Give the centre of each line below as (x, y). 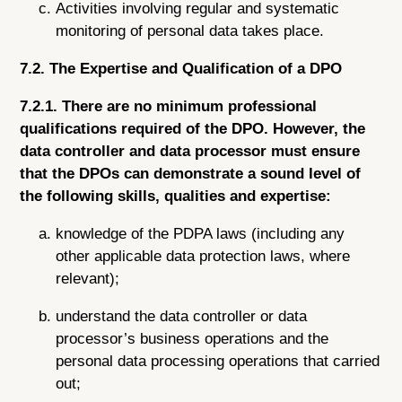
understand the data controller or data (182, 316)
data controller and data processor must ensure (190, 151)
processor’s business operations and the (192, 338)
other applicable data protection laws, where (203, 256)
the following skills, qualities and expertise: (176, 196)
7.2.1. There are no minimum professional (169, 106)
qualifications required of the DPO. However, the (193, 128)
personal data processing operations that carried (218, 361)
